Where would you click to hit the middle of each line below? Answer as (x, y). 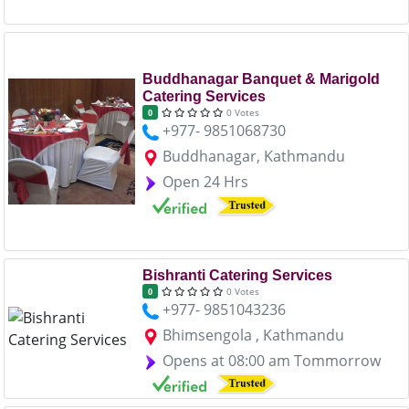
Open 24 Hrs (205, 182)
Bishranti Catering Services (237, 275)
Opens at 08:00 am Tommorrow (271, 361)
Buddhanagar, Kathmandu (253, 157)
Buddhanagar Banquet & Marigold (261, 79)
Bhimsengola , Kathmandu (253, 335)
